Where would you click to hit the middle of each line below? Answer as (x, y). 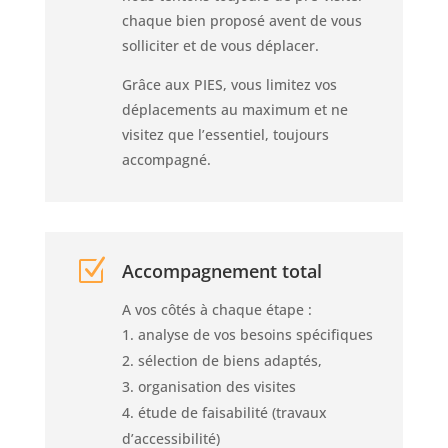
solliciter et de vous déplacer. (220, 45)
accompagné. (166, 159)
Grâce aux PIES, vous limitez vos (229, 84)
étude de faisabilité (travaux (232, 412)
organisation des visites (216, 386)
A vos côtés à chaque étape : (216, 309)
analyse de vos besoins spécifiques (255, 334)
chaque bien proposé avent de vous (241, 20)
